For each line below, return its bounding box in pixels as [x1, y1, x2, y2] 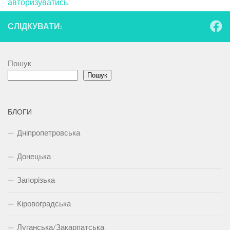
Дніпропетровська [17, 128, 80, 138]
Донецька [17, 152, 51, 162]
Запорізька [17, 176, 55, 185]
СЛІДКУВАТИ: [8, 22, 62, 32]
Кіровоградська [17, 199, 71, 209]
